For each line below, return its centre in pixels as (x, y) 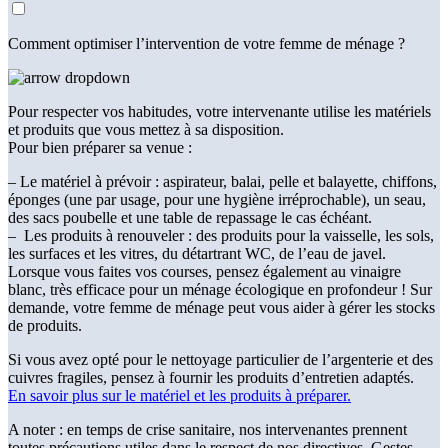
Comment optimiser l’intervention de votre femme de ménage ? (206, 43)
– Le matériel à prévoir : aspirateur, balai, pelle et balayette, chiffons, (222, 181)
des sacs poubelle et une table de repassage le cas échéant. (190, 217)
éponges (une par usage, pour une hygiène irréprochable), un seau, (217, 199)
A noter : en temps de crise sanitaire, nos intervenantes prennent (207, 429)
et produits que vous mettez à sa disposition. (146, 129)
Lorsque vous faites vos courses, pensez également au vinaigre (204, 271)
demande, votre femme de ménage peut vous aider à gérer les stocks (221, 307)
